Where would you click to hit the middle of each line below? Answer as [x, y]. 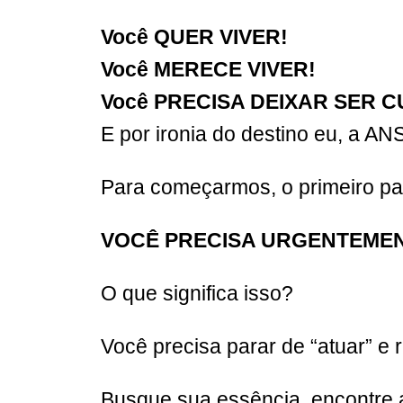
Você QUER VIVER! [194, 36]
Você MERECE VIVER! [211, 69]
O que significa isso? [197, 293]
